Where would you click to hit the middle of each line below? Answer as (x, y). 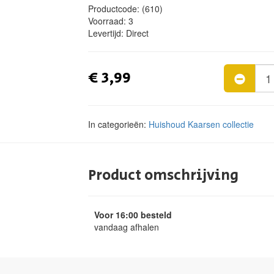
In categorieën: (118, 124)
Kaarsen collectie (221, 124)
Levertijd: (107, 33)
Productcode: (115, 9)
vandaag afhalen (127, 227)
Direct (137, 33)
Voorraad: (108, 21)
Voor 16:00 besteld (133, 215)
